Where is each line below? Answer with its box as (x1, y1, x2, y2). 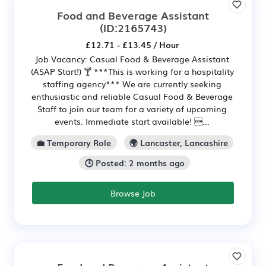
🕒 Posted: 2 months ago (84, 156, 185, 169)
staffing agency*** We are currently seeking (43, 78, 221, 90)
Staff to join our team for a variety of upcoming (37, 103, 227, 115)
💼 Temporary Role (36, 137, 112, 149)
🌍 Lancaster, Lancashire (129, 137, 228, 149)
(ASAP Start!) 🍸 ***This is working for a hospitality (30, 65, 234, 78)
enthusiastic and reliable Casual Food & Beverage (31, 90, 233, 103)
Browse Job (110, 186, 156, 199)
